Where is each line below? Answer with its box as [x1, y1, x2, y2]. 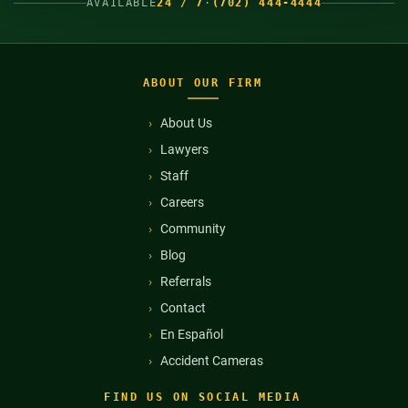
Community [159, 221, 226, 237]
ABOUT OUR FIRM [142, 76, 263, 90]
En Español [159, 327, 223, 342]
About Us [159, 116, 212, 131]
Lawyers [159, 142, 209, 158]
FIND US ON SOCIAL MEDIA [104, 391, 301, 404]
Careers [159, 195, 204, 210]
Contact [159, 301, 206, 316]
